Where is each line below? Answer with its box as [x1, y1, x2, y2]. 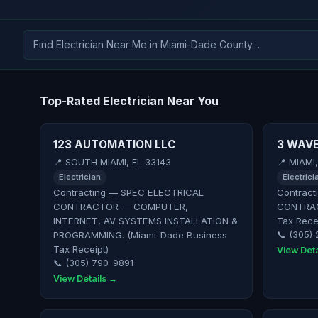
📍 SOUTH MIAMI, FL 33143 [53, 156, 172, 168]
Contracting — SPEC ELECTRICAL [53, 187, 204, 199]
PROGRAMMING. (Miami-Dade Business [53, 229, 228, 241]
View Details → [53, 273, 118, 284]
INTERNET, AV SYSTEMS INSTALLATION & [53, 215, 238, 227]
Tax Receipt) [53, 243, 109, 256]
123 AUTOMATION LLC [53, 138, 177, 152]
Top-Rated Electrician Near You [40, 94, 219, 109]
